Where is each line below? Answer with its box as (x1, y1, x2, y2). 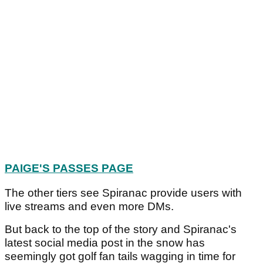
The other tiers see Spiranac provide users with (5, 187, 242, 200)
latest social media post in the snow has (5, 237, 205, 249)
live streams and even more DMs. (5, 200, 174, 213)
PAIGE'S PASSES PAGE (5, 162, 133, 175)
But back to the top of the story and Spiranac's (5, 223, 237, 236)
